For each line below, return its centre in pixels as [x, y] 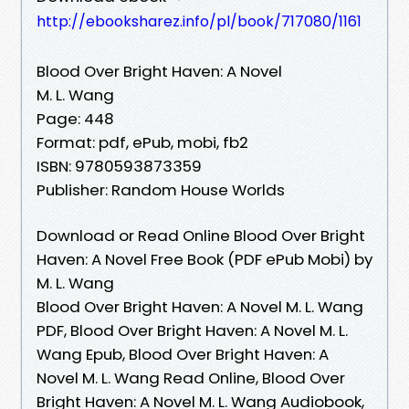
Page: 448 [75, 118]
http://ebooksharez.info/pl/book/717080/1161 [199, 21]
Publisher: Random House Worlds [161, 189]
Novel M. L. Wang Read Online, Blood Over [191, 378]
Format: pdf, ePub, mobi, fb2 [142, 142]
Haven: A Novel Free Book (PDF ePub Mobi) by [204, 259]
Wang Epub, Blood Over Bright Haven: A [183, 354]
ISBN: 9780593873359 [119, 166]
